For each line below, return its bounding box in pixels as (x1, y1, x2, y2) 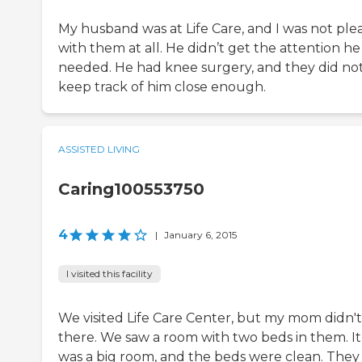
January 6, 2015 (164, 229, 237, 242)
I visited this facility (66, 267, 153, 280)
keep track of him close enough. (58, 79, 266, 95)
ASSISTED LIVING (58, 143, 140, 156)
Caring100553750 (58, 179, 204, 200)
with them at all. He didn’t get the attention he (58, 40, 360, 57)
